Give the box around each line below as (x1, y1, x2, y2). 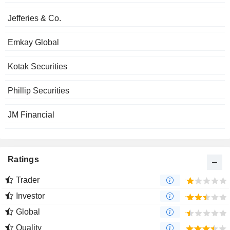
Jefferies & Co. (8, 14, 61, 23)
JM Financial (8, 110, 54, 120)
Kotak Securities (8, 62, 67, 71)
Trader (16, 176, 40, 185)
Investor (16, 191, 45, 201)
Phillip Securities (8, 86, 69, 95)
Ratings (8, 155, 39, 164)
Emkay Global (8, 38, 59, 47)
